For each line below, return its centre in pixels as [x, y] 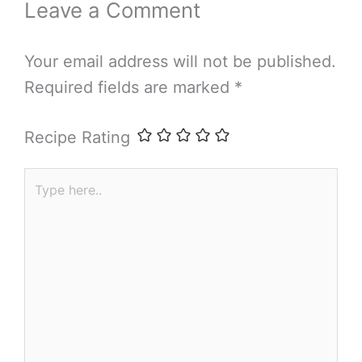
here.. [46, 206]
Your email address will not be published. [180, 62]
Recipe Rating [77, 138]
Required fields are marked [129, 88]
